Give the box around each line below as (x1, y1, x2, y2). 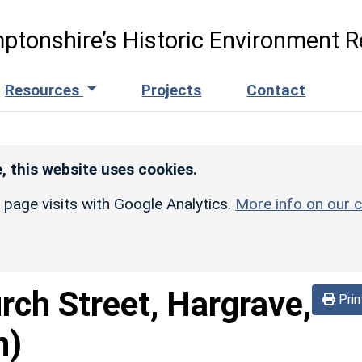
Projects (141, 80, 202, 99)
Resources (5, 80, 84, 99)
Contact (246, 80, 306, 99)
